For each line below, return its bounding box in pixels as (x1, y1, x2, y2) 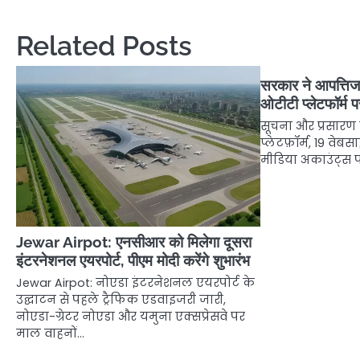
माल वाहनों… (16, 325, 84, 342)
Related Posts (16, 29, 192, 62)
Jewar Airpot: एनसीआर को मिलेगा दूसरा (16, 232, 252, 251)
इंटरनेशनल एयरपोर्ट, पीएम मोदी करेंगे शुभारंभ (16, 251, 250, 269)
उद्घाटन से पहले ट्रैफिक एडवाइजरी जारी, (16, 291, 226, 308)
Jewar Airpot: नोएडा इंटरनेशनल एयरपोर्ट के (16, 274, 255, 291)
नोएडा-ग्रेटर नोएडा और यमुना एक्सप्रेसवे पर (16, 308, 245, 325)
